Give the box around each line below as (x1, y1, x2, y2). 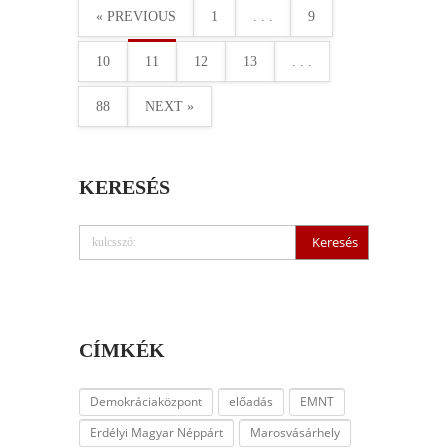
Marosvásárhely (250, 424, 340, 441)
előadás (229, 393, 273, 410)
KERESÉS (79, 176, 170, 198)
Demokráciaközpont (90, 393, 202, 410)
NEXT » (145, 99, 194, 114)
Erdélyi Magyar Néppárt (90, 424, 223, 441)
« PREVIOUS (96, 9, 176, 24)
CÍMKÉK (79, 339, 165, 361)
